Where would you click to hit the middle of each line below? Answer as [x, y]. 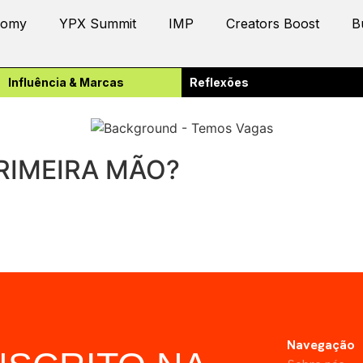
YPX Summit [98, 23]
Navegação [321, 344]
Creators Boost [273, 23]
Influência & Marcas [66, 82]
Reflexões [219, 82]
